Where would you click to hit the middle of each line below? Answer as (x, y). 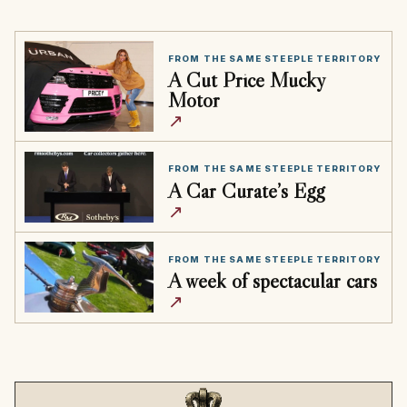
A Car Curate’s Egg (246, 190)
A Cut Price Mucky (246, 80)
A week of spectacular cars (272, 281)
